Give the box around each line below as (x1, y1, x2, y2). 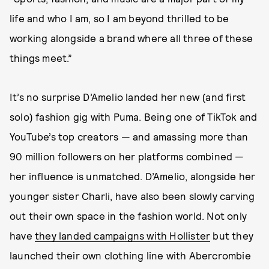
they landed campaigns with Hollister (35, 229, 211, 241)
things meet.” (10, 52, 73, 64)
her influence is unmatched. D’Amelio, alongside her (10, 170, 256, 182)
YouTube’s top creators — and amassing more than (10, 130, 249, 142)
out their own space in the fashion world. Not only (10, 210, 247, 222)
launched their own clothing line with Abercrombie (10, 249, 251, 261)
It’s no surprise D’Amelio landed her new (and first (10, 91, 246, 103)
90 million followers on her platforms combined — (10, 150, 244, 162)
